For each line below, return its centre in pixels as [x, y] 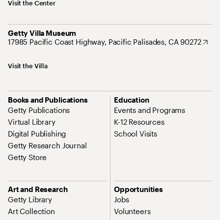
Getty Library [30, 200]
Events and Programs [150, 110]
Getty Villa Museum [42, 33]
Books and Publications [48, 100]
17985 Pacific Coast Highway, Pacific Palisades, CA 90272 [105, 41]
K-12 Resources [139, 122]
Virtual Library [32, 122]
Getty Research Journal [47, 146]
